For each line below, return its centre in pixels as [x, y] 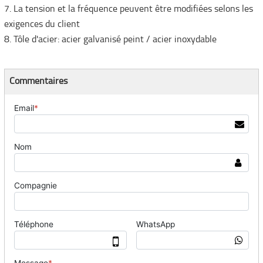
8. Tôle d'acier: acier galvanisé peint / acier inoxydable [110, 40]
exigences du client [42, 25]
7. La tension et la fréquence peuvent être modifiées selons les [128, 10]
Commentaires [39, 82]
